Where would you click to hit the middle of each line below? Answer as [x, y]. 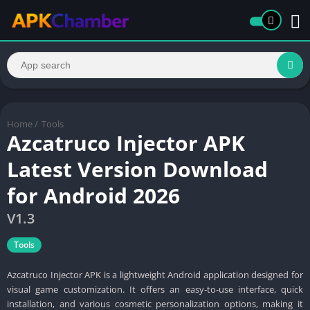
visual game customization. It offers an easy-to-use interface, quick [155, 289]
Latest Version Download [137, 169]
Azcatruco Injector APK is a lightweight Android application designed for [155, 274]
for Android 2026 [93, 195]
